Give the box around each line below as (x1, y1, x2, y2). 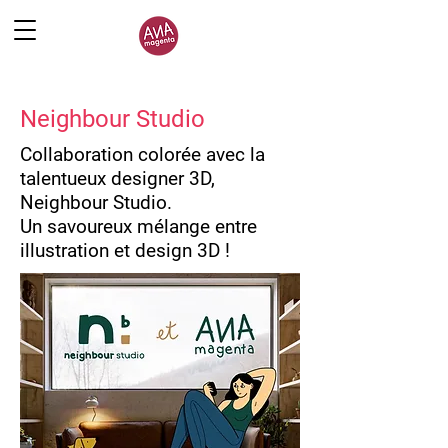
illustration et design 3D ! (20, 239, 230, 262)
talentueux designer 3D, (20, 167, 215, 190)
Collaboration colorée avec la (20, 143, 265, 166)
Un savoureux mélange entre (20, 215, 257, 238)
